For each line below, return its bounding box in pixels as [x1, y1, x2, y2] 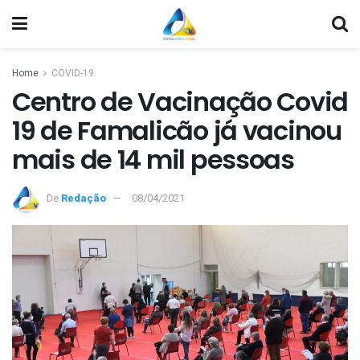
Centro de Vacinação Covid [12, 84, 348, 120]
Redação [61, 190, 106, 206]
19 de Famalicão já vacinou [12, 112, 342, 149]
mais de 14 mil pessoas [12, 141, 294, 178]
